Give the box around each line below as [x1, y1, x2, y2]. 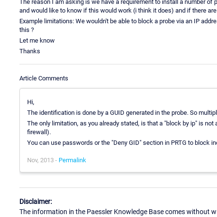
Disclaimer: [19, 198, 52, 206]
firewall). [27, 128, 51, 136]
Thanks [19, 47, 40, 55]
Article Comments [19, 74, 68, 82]
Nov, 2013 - [27, 156, 59, 164]
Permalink [59, 156, 86, 164]
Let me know [19, 36, 55, 44]
